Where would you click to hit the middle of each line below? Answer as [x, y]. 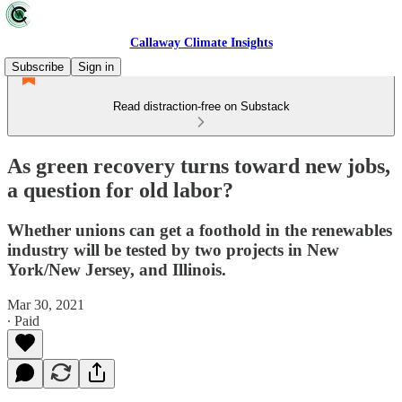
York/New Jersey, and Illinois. [117, 269]
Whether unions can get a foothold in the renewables [200, 230]
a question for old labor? [120, 190]
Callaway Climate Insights [201, 43]
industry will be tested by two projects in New [173, 249]
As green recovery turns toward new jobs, [199, 166]
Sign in [96, 67]
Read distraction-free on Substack [201, 106]
